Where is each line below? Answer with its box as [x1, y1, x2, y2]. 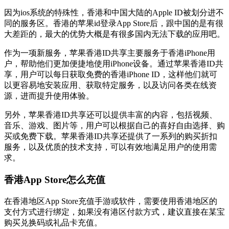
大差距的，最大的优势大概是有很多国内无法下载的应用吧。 [4, 30, 225, 39]
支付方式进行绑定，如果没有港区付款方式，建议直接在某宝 [4, 207, 225, 216]
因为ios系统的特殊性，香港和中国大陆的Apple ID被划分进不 [4, 8, 224, 17]
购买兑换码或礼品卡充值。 [4, 218, 102, 227]
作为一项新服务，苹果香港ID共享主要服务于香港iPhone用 [4, 49, 215, 58]
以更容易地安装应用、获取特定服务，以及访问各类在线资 [4, 81, 217, 90]
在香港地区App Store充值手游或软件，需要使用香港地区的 [4, 196, 217, 205]
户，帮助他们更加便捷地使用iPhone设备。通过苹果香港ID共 [4, 59, 223, 68]
